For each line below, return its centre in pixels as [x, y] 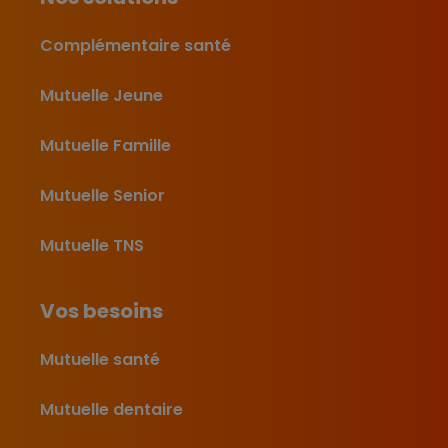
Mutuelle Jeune [101, 95]
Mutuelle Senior [102, 195]
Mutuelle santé [100, 359]
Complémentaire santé [135, 45]
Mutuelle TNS [92, 245]
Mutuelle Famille [105, 145]
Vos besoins [101, 311]
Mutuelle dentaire [111, 409]
